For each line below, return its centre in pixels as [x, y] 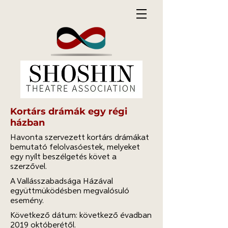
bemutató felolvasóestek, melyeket [75, 148]
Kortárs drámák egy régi [69, 111]
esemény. [27, 201]
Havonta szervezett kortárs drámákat [80, 138]
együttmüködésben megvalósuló [70, 191]
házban [27, 123]
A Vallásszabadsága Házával [62, 182]
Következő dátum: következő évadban [81, 216]
